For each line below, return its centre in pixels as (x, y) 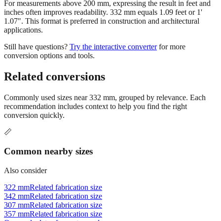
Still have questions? (36, 30)
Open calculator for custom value (55, 205)
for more (172, 30)
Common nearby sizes (48, 134)
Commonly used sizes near (47, 80)
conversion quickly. (34, 98)
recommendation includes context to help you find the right (95, 89)
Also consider (25, 153)
